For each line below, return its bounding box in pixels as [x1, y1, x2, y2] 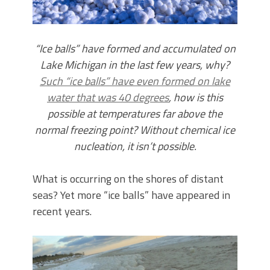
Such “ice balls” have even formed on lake [40, 73, 230, 90]
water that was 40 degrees [47, 89, 169, 106]
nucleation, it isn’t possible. [74, 138, 196, 155]
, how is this [169, 89, 223, 106]
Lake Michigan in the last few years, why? [40, 57, 230, 74]
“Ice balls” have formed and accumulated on [34, 40, 236, 57]
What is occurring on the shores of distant [33, 171, 224, 187]
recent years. [33, 203, 92, 220]
